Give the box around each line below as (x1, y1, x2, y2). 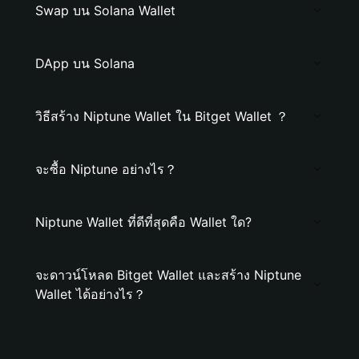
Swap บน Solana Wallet (35, 2, 175, 18)
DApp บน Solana (35, 55, 135, 71)
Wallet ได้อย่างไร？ (35, 286, 146, 302)
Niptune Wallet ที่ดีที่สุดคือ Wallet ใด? (35, 214, 252, 230)
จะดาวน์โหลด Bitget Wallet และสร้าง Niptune (35, 267, 301, 283)
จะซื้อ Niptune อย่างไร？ (35, 161, 177, 177)
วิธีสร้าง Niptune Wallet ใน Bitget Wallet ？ (35, 108, 288, 124)
